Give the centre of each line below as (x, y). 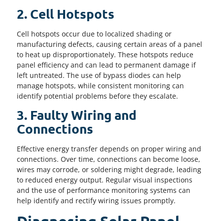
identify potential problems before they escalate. (97, 96)
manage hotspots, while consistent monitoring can (100, 85)
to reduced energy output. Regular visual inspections (105, 180)
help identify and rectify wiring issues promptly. (96, 201)
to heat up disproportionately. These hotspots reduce (105, 54)
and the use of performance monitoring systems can (104, 190)
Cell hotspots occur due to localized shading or (94, 34)
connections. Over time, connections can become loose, (109, 159)
